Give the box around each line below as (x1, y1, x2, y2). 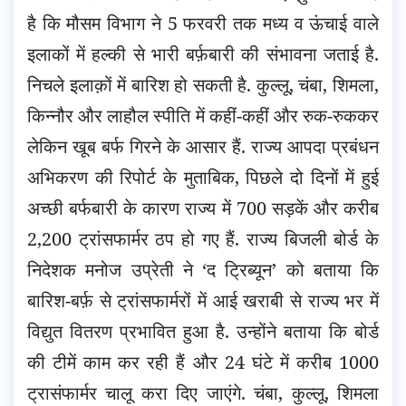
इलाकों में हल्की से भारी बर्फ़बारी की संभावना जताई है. (27, 41, 379, 66)
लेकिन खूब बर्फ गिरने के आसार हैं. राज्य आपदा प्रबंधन (27, 133, 379, 159)
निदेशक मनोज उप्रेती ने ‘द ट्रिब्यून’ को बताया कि (27, 256, 379, 282)
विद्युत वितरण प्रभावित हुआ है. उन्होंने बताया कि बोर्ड (27, 318, 379, 343)
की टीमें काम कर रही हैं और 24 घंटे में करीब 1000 (27, 349, 379, 374)
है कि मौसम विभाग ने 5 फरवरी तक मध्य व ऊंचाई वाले (27, 10, 379, 35)
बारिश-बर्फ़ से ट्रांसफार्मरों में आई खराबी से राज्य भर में (27, 287, 379, 313)
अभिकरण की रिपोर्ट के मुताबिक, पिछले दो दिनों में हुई (27, 164, 379, 189)
